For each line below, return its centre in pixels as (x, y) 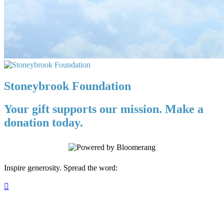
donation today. (43, 123)
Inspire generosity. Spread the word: (61, 168)
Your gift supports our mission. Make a (104, 109)
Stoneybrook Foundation (67, 86)
